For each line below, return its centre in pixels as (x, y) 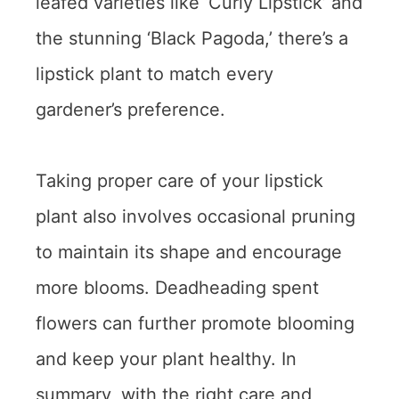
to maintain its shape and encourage (189, 252)
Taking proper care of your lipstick (179, 181)
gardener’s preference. (130, 110)
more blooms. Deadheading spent (177, 288)
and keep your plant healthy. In (166, 359)
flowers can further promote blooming (195, 324)
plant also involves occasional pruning (195, 217)
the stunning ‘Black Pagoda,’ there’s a (192, 39)
